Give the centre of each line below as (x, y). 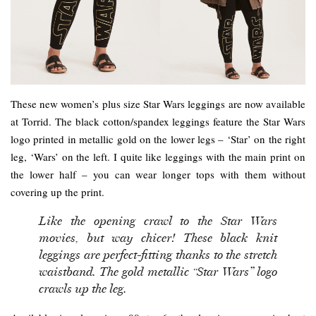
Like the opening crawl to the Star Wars (158, 221)
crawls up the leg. (83, 288)
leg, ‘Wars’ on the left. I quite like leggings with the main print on (158, 157)
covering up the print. (57, 192)
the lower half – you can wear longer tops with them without (158, 175)
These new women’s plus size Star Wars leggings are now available (158, 104)
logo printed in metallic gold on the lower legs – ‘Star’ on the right (158, 139)
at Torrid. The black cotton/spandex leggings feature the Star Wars (158, 122)
